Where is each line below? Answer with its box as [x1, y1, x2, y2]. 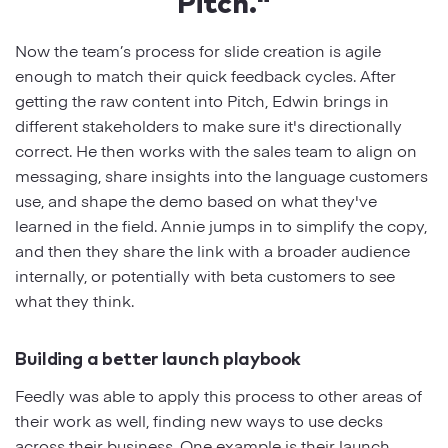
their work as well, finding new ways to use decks [15, 408, 383, 431]
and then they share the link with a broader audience [15, 238, 410, 261]
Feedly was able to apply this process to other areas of [15, 383, 422, 406]
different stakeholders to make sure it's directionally [15, 113, 402, 136]
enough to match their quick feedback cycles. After [15, 63, 396, 86]
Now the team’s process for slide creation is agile [15, 38, 381, 61]
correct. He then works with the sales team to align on [15, 138, 417, 161]
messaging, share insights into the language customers [15, 163, 428, 186]
